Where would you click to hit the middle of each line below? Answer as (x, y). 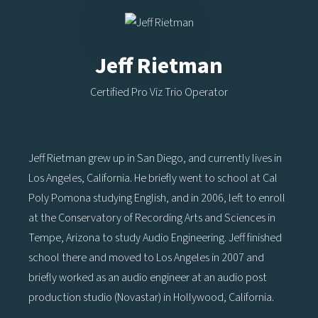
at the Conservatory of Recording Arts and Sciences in (152, 218)
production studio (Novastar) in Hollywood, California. (152, 297)
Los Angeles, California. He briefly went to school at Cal (153, 178)
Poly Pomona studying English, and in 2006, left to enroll (157, 198)
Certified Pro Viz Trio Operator (159, 92)
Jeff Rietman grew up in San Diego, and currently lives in (155, 158)
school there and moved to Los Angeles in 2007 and (146, 257)
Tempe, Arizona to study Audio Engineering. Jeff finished (155, 237)
